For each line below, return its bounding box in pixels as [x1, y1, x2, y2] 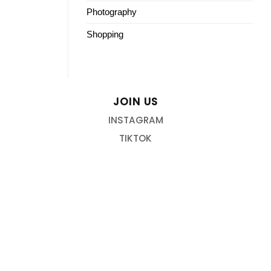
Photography [87, 7, 137, 18]
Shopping [87, 29, 123, 40]
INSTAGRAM [108, 114, 163, 127]
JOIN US [113, 94, 158, 109]
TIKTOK [119, 132, 152, 145]
